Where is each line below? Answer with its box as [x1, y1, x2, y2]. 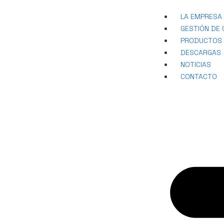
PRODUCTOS [180, 36, 222, 45]
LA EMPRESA [180, 12, 222, 21]
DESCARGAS [180, 48, 221, 57]
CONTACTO [180, 72, 217, 81]
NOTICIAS [180, 60, 211, 69]
